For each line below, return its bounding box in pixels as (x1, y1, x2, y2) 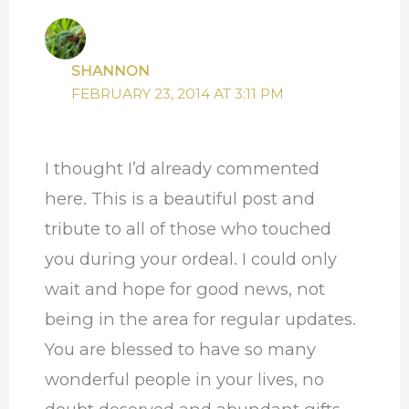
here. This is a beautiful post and (44, 188, 315, 210)
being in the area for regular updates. (44, 309, 356, 330)
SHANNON (71, 62, 151, 80)
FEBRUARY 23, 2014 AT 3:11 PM (71, 85, 285, 103)
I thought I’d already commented (44, 158, 320, 180)
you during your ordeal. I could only (44, 248, 337, 270)
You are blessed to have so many (44, 339, 316, 361)
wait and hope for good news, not (44, 278, 325, 300)
